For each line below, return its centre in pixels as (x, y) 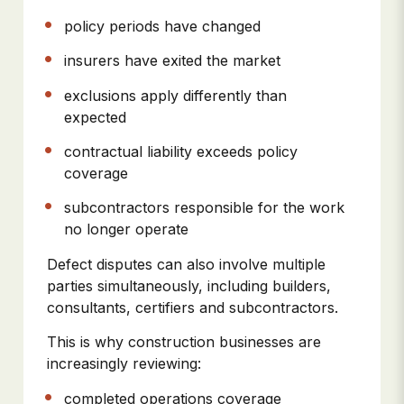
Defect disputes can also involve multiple (186, 264)
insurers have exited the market (175, 61)
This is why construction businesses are (184, 342)
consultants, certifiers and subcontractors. (193, 307)
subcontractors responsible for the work (205, 208)
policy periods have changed (165, 26)
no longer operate (129, 230)
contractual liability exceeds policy (181, 152)
